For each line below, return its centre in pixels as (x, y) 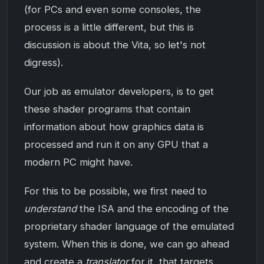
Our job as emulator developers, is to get (119, 92)
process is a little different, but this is (109, 27)
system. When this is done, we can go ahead (127, 244)
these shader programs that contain (107, 109)
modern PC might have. (78, 162)
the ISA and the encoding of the (153, 209)
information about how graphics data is (114, 127)
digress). (44, 62)
